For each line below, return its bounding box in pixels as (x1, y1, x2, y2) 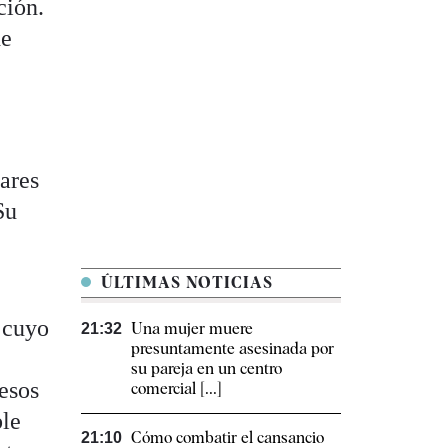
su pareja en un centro (131, 359, 282, 379)
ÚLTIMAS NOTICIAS (96, 273, 273, 293)
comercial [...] (131, 379, 222, 399)
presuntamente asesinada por (131, 339, 334, 359)
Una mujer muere (131, 319, 253, 339)
